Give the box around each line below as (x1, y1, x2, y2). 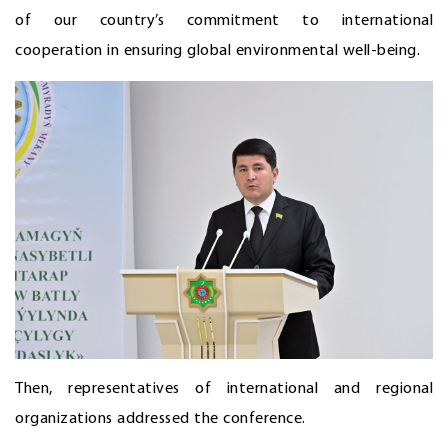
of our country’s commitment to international (15, 12, 433, 29)
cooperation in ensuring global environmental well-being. (15, 42, 420, 59)
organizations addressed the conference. (15, 411, 306, 428)
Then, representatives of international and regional (15, 381, 433, 398)
